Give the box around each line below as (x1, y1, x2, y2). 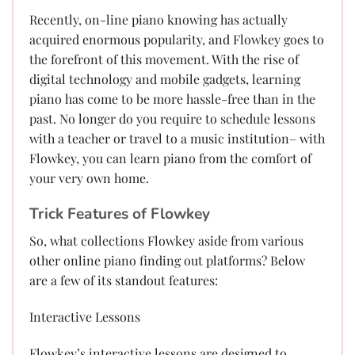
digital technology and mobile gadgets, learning (29, 70, 300, 87)
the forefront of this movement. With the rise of (29, 50, 299, 67)
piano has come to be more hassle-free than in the (29, 90, 315, 107)
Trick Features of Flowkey (29, 203, 210, 224)
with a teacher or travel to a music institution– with (29, 129, 325, 147)
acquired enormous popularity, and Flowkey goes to (29, 30, 324, 48)
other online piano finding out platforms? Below (29, 252, 305, 269)
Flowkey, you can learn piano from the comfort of (29, 149, 311, 166)
